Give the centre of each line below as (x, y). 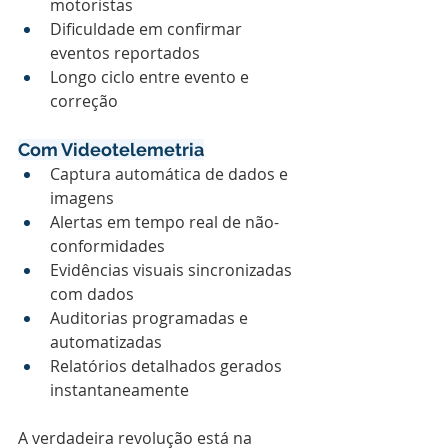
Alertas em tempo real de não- (164, 222)
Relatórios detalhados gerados (168, 366)
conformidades (107, 246)
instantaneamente (119, 390)
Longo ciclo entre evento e (151, 77)
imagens (82, 198)
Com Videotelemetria (111, 149)
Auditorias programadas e (151, 318)
